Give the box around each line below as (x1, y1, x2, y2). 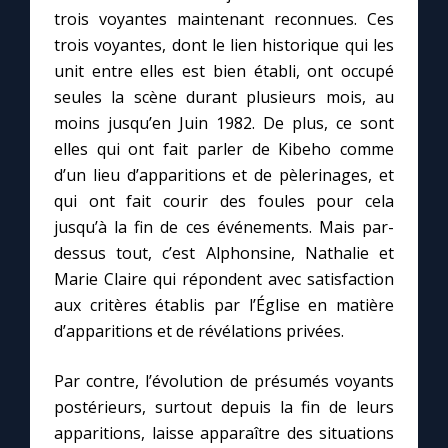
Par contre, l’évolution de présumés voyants (54, 370, 394, 393)
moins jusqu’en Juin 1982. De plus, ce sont (54, 112, 394, 135)
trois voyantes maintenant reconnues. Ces (54, 8, 394, 31)
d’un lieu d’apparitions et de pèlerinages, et (54, 164, 394, 187)
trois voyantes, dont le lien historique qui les (54, 34, 394, 57)
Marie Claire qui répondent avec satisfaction (54, 268, 394, 291)
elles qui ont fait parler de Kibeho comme (54, 138, 394, 161)
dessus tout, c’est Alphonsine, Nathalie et (54, 242, 394, 265)
